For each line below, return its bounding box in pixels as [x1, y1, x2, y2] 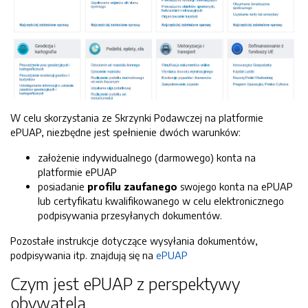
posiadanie [38, 179, 87, 192]
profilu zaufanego [87, 179, 177, 192]
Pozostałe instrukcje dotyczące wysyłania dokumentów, [10, 234, 258, 247]
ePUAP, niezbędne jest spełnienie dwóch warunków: [10, 125, 241, 138]
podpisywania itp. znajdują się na [10, 248, 156, 261]
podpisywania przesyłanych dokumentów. [38, 208, 222, 221]
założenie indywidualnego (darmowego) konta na [38, 151, 256, 164]
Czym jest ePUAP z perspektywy [10, 272, 240, 294]
